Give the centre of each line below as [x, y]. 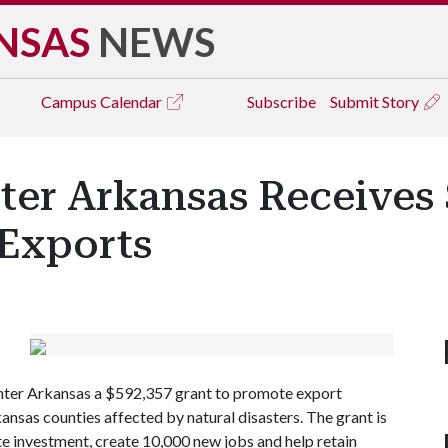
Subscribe [281, 101]
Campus [70, 101]
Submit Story [376, 101]
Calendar [132, 101]
